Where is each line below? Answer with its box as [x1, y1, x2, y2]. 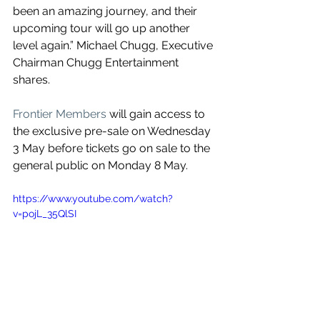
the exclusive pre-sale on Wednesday [13, 124, 214, 139]
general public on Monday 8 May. [13, 159, 188, 173]
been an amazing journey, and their [13, 4, 200, 19]
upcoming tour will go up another [13, 21, 193, 36]
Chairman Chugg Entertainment [13, 56, 181, 70]
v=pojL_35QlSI [13, 208, 76, 220]
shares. [13, 73, 50, 87]
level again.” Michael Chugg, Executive [13, 39, 216, 53]
